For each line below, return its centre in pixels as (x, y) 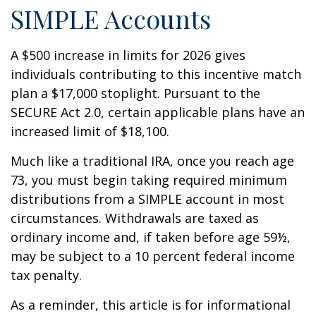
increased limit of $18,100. (90, 131)
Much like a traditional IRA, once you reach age (152, 161)
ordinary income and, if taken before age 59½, (151, 237)
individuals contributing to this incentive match (156, 74)
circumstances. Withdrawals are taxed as (135, 218)
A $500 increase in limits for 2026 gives (128, 55)
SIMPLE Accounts (111, 18)
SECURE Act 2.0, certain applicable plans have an (158, 112)
